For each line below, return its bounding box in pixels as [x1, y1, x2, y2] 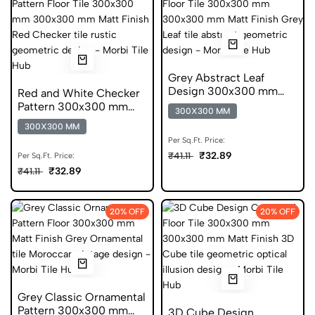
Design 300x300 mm [168, 84, 278, 98]
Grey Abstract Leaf [168, 71, 264, 84]
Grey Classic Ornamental [18, 290, 146, 304]
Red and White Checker [18, 86, 140, 100]
